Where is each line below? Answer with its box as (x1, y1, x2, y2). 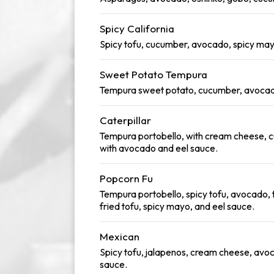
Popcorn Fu (100, 172, 153, 185)
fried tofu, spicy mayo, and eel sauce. (100, 200, 254, 212)
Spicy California (100, 22, 174, 35)
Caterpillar (100, 114, 151, 127)
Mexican (100, 230, 139, 243)
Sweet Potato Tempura (100, 68, 207, 81)
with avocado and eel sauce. (100, 142, 218, 154)
